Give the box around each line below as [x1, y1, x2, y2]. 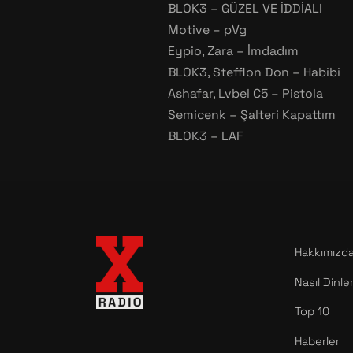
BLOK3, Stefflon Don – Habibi [167, 64, 340, 81]
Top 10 [295, 304, 329, 319]
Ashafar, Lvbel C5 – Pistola [167, 85, 323, 102]
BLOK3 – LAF [167, 128, 243, 145]
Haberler [295, 333, 340, 348]
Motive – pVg [167, 21, 247, 39]
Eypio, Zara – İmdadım [167, 43, 299, 60]
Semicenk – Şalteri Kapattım [167, 106, 336, 124]
